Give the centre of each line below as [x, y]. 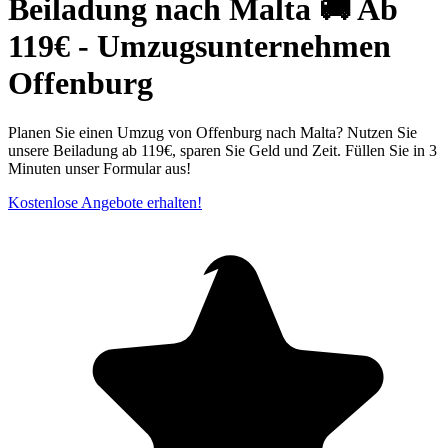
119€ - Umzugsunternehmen [199, 46]
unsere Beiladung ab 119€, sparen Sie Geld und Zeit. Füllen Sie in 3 [222, 150]
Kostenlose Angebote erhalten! [105, 202]
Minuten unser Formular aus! [99, 168]
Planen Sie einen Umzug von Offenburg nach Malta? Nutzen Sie [212, 132]
